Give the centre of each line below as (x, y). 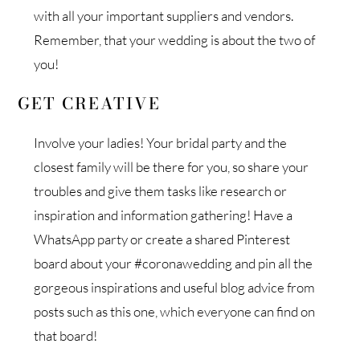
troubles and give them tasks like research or (161, 190)
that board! (68, 335)
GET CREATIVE (90, 103)
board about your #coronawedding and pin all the (174, 263)
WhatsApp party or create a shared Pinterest (162, 239)
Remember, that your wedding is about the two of (175, 39)
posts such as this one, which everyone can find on (175, 311)
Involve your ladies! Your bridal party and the (161, 142)
